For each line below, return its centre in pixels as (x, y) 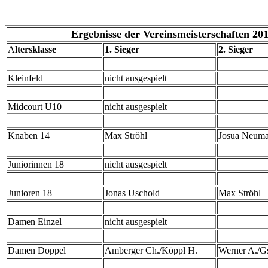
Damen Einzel (35, 222)
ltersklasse (36, 49)
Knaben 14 (29, 135)
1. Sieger (122, 49)
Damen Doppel (37, 250)
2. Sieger (236, 49)
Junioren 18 (30, 193)
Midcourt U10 (35, 107)
